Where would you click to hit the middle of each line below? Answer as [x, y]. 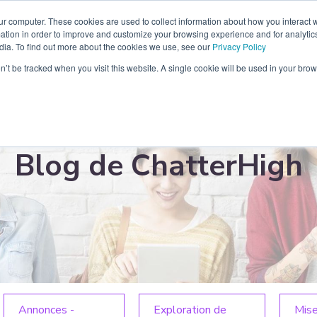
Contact [214, 25]
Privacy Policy [239, 46]
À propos [283, 25]
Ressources [139, 25]
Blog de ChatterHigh [158, 166]
